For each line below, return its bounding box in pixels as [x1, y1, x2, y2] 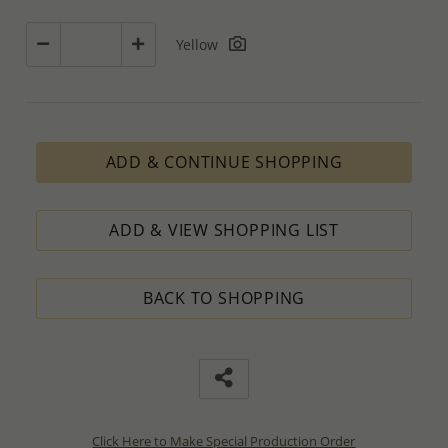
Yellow [176, 34, 223, 54]
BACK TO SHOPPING [142, 286, 306, 309]
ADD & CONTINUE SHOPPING [105, 150, 343, 173]
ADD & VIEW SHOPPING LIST [109, 218, 339, 241]
